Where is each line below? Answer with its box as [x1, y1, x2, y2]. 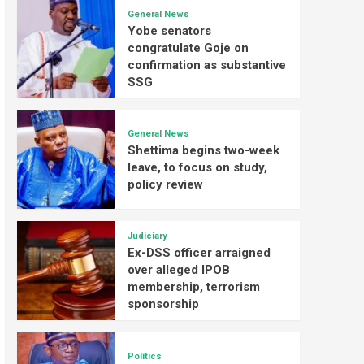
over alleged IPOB [128, 262, 231, 278]
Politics [128, 350, 162, 362]
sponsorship [128, 297, 200, 312]
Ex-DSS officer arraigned [128, 245, 271, 261]
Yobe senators [128, 23, 212, 38]
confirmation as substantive [128, 57, 287, 72]
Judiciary [128, 231, 168, 242]
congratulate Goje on [128, 40, 249, 55]
